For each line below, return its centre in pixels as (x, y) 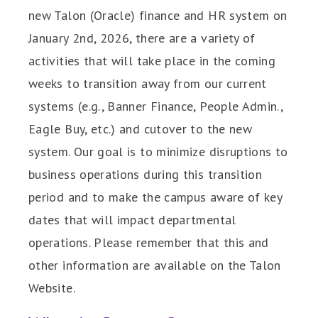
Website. (52, 288)
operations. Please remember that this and (149, 242)
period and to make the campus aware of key (155, 197)
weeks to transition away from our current (148, 83)
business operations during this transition (146, 174)
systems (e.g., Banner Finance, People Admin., (156, 106)
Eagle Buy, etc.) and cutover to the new (141, 129)
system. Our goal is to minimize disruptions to (158, 152)
